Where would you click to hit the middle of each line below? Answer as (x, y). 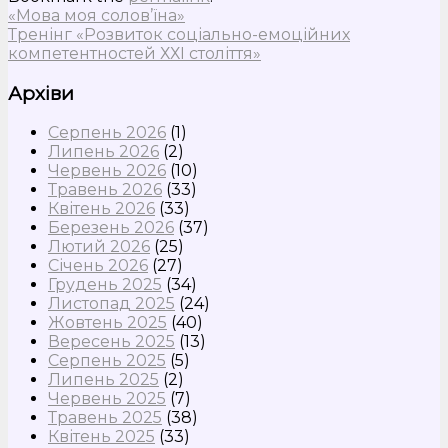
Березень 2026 (111, 228)
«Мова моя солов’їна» (96, 15)
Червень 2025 (107, 399)
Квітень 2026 (101, 209)
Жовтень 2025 (107, 323)
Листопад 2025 (111, 304)
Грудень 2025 (105, 285)
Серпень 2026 (107, 133)
